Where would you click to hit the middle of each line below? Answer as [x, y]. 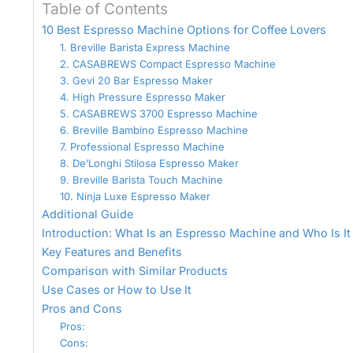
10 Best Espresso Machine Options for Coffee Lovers [184, 29]
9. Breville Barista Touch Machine [141, 179]
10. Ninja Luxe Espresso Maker [135, 196]
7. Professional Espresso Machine [142, 146]
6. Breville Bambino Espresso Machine [154, 130]
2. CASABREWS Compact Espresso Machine [167, 63]
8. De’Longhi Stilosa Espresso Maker [149, 163]
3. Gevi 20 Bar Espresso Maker [136, 80]
